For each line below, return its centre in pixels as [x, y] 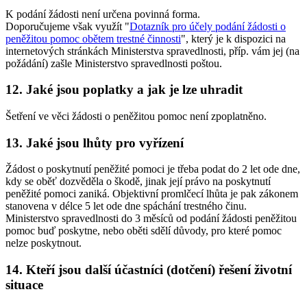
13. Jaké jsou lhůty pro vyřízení [95, 143]
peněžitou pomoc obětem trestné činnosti [93, 38]
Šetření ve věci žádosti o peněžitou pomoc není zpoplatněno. [136, 116]
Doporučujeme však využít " [67, 26]
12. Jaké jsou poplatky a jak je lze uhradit [124, 90]
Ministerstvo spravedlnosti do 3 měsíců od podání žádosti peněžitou [151, 219]
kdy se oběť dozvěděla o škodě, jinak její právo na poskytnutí [138, 182]
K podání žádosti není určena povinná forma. [103, 14]
